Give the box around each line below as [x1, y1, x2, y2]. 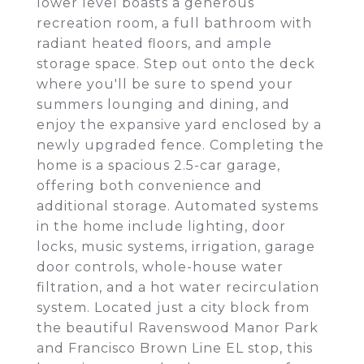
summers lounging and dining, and [37, 97, 290, 112]
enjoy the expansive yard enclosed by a [37, 117, 322, 132]
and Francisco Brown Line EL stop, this [37, 340, 313, 356]
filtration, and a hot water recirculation [37, 279, 319, 295]
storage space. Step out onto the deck [37, 56, 315, 71]
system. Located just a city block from [37, 300, 310, 315]
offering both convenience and [37, 178, 262, 193]
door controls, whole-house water [37, 259, 284, 275]
